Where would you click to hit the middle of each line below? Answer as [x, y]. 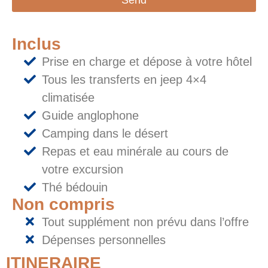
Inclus [36, 44]
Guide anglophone [90, 115]
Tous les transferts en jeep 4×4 [124, 79]
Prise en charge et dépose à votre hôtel [147, 61]
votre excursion [83, 169]
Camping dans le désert [105, 133]
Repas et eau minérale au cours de [135, 151]
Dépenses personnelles [104, 240]
